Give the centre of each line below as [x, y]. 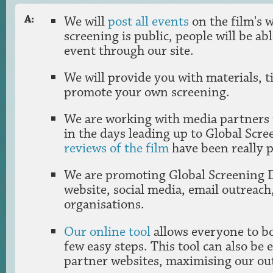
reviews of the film [116, 148]
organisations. [104, 204]
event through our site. [129, 50]
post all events [148, 21]
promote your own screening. [147, 92]
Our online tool [107, 231]
